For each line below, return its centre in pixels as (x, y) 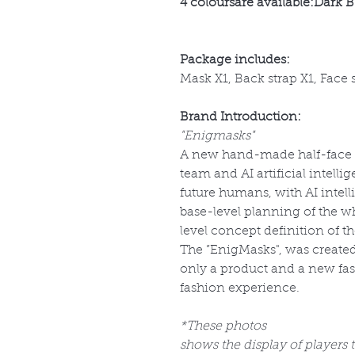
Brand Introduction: (240, 118)
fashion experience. (240, 289)
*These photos (223, 327)
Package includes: (235, 61)
